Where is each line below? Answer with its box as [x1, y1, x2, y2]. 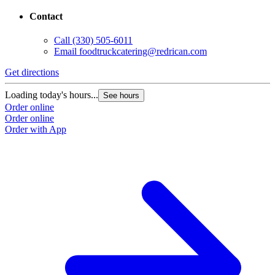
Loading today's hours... [5, 90, 98, 101]
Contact [29, 10, 63, 21]
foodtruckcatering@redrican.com [79, 46, 207, 57]
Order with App [5, 124, 66, 135]
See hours [103, 91, 139, 101]
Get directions [5, 67, 59, 78]
